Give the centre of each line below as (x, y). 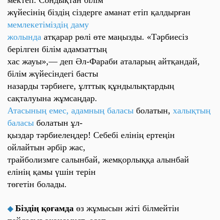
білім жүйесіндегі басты (53, 74)
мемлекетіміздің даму (48, 25)
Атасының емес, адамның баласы (70, 110)
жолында (26, 37)
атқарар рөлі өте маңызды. (95, 37)
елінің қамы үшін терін (52, 172)
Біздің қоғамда (46, 208)
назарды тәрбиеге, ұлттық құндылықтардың (91, 86)
